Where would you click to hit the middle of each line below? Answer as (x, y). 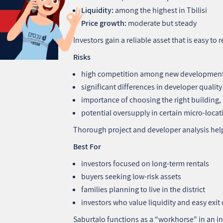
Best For (87, 146)
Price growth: (104, 23)
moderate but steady (162, 23)
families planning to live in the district (143, 189)
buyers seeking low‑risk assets (131, 176)
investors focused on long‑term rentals (145, 163)
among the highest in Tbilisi (161, 10)
